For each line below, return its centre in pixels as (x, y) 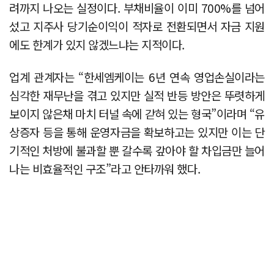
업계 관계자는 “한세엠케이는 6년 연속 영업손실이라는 (137, 76)
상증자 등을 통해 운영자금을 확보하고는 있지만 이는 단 (137, 131)
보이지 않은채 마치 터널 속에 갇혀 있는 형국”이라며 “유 (137, 113)
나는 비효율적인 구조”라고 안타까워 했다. (105, 168)
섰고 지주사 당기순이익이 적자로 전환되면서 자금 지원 (137, 26)
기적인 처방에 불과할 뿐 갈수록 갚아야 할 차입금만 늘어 (137, 150)
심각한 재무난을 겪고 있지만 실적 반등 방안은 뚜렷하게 (137, 95)
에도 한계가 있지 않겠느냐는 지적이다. (97, 44)
